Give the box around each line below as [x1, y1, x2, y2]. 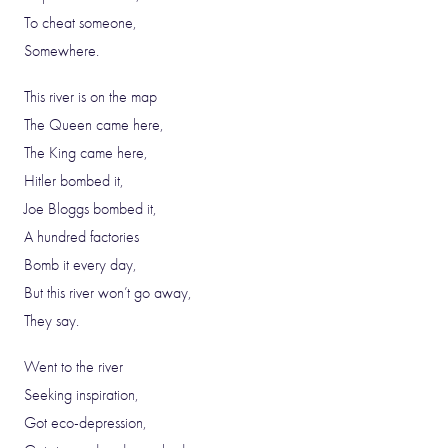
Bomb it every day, [24, 256, 136, 274]
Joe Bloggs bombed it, [24, 200, 156, 218]
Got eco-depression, [24, 414, 146, 432]
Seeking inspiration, [24, 386, 138, 404]
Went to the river [24, 358, 123, 376]
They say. [24, 312, 79, 330]
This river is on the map [24, 88, 157, 106]
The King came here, [24, 144, 147, 162]
